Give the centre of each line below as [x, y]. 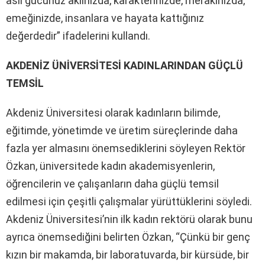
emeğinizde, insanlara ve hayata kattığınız [105, 18]
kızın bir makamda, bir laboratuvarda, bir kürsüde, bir [127, 254]
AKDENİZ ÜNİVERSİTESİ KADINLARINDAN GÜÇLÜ [125, 65]
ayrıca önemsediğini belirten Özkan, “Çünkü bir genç [128, 237]
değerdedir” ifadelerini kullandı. [78, 35]
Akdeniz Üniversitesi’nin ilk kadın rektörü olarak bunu [129, 219]
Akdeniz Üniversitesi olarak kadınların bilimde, [113, 112]
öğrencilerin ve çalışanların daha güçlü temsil [112, 183]
